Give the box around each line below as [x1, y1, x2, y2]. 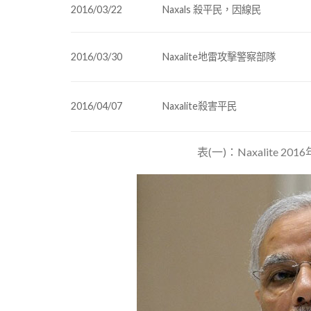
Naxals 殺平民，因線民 [162, 3, 262, 15]
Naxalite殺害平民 [162, 99, 237, 112]
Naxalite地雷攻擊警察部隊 [162, 50, 276, 62]
